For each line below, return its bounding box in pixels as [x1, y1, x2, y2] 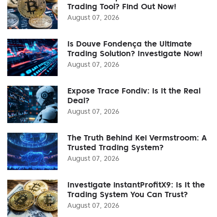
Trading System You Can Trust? [67, 189, 188, 199]
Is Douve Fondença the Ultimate [67, 38, 192, 48]
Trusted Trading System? [67, 142, 164, 152]
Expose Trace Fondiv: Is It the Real [67, 85, 201, 95]
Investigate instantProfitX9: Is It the [67, 179, 205, 189]
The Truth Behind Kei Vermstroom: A [67, 132, 207, 142]
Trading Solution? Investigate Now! [67, 48, 202, 58]
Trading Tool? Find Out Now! [67, 1, 176, 11]
